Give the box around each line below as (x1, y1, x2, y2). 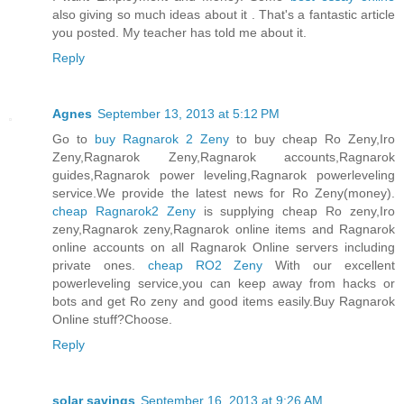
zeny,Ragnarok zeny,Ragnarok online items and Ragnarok (52, 222, 395, 236)
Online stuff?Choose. (52, 312, 172, 326)
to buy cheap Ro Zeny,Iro (229, 132, 395, 146)
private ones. (52, 258, 148, 272)
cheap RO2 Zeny (147, 258, 263, 272)
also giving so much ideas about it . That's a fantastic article (52, 7, 395, 23)
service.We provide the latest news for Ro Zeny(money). (52, 186, 395, 200)
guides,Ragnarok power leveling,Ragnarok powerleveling (52, 168, 395, 182)
